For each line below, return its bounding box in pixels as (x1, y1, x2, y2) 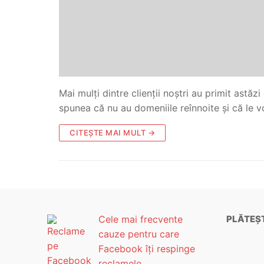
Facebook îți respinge (98, 242, 195, 255)
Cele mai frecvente (98, 213, 183, 225)
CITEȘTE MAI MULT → (70, 127, 155, 137)
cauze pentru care (98, 227, 179, 240)
